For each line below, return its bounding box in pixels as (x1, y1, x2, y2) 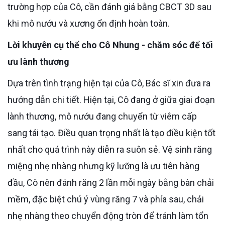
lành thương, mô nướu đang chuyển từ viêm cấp (8, 110, 197, 122)
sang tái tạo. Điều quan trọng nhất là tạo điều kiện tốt (8, 127, 215, 138)
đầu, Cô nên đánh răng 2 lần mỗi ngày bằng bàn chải (8, 177, 214, 188)
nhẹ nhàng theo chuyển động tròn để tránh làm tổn (8, 210, 208, 221)
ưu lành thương (8, 56, 69, 67)
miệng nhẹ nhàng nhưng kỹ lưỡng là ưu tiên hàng (8, 160, 199, 171)
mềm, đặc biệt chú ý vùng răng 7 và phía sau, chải (8, 193, 204, 204)
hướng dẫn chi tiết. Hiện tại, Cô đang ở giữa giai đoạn (8, 94, 215, 105)
